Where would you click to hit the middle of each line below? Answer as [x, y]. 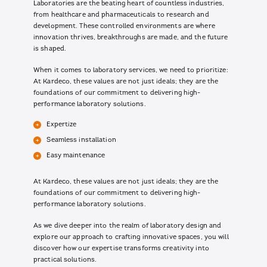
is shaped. [51, 49]
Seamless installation [81, 141]
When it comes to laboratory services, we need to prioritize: [131, 71]
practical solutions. [65, 260]
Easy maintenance [76, 156]
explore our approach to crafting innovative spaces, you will [131, 238]
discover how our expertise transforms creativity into [121, 249]
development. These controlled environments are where [124, 27]
